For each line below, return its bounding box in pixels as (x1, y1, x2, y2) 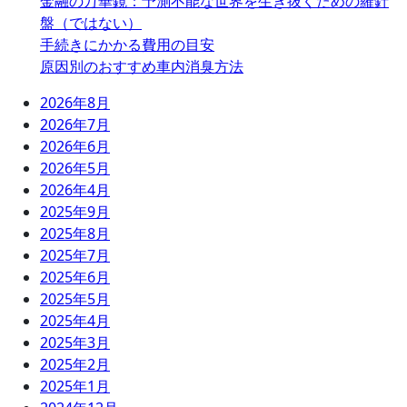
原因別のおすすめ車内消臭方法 (40, 56, 243, 76)
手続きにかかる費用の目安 (40, 35, 214, 55)
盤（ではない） (40, 13, 142, 33)
